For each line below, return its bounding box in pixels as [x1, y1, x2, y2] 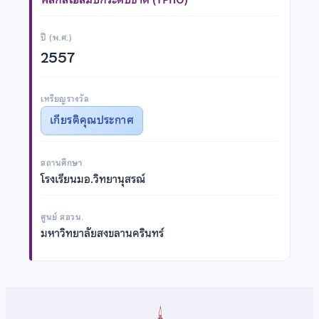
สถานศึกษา [41, 156, 83, 169]
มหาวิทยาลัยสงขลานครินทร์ [41, 224, 164, 242]
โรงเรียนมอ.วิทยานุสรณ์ [41, 170, 145, 188]
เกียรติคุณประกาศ [50, 111, 134, 129]
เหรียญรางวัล [41, 92, 90, 105]
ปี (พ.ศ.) [41, 31, 73, 44]
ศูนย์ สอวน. [41, 210, 84, 224]
